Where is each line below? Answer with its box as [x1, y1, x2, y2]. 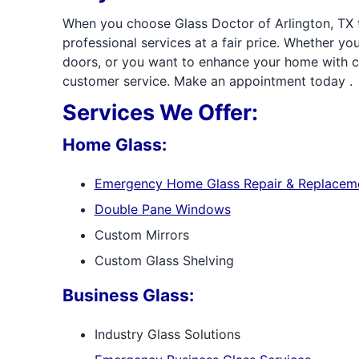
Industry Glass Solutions [94, 326, 240, 342]
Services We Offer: [62, 99, 258, 126]
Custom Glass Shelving [94, 252, 234, 268]
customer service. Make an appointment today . [62, 73, 353, 89]
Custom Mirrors [94, 227, 189, 243]
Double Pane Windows [94, 201, 231, 217]
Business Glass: [62, 285, 194, 305]
